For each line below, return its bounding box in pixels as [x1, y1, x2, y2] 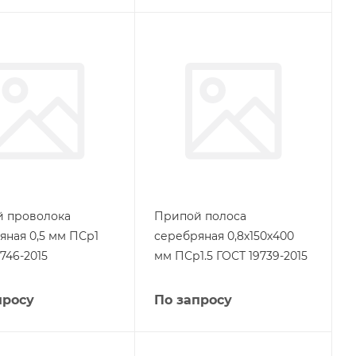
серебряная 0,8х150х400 [153, 229, 294, 243]
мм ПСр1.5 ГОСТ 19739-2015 [153, 249, 308, 263]
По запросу [153, 292, 232, 308]
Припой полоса [153, 209, 246, 223]
